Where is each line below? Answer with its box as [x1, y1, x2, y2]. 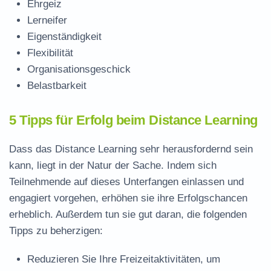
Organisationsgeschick [27, 64, 131, 75]
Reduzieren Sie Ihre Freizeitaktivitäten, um [27, 253, 220, 265]
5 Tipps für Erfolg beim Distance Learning [9, 113, 258, 128]
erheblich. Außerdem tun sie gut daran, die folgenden [9, 209, 247, 220]
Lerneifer [27, 15, 67, 26]
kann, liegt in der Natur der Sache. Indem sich [9, 160, 217, 171]
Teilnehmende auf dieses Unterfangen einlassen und [9, 176, 244, 188]
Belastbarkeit [27, 80, 87, 91]
